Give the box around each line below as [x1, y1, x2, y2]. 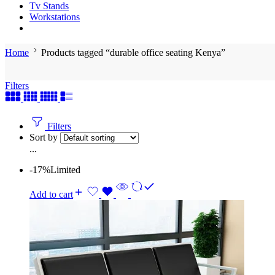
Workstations [29, 12, 80, 22]
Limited [50, 165, 80, 175]
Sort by [29, 132, 60, 142]
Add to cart [29, 189, 73, 199]
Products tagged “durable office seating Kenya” [41, 47, 225, 58]
